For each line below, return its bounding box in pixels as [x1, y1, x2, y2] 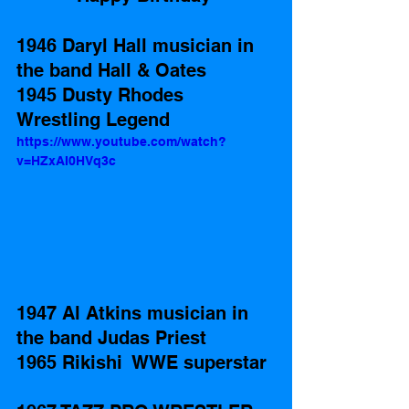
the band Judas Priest [16, 327, 206, 350]
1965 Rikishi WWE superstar [16, 351, 272, 374]
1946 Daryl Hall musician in [16, 35, 259, 58]
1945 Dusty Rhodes [16, 84, 189, 107]
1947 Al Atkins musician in [16, 302, 254, 325]
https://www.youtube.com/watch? [16, 134, 226, 150]
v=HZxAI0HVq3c [16, 153, 116, 169]
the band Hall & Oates [16, 59, 212, 82]
